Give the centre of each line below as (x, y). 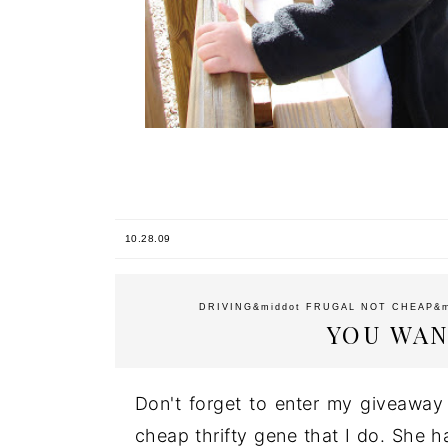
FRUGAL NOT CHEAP (369, 306)
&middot (279, 306)
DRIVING (225, 306)
